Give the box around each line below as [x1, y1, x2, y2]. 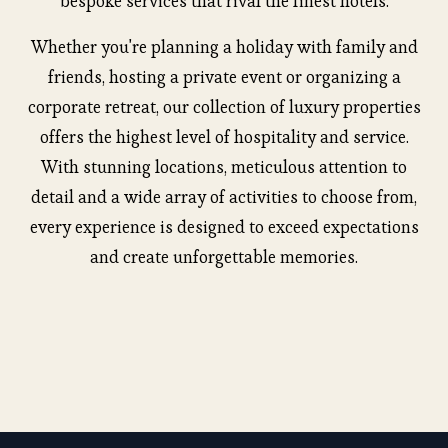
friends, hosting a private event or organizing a [47, 66, 401, 89]
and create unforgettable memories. [90, 246, 358, 269]
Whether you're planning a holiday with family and [30, 36, 418, 59]
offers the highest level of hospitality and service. [39, 126, 409, 149]
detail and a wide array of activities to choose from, [31, 186, 417, 209]
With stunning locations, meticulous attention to [41, 156, 407, 179]
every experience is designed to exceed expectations [29, 216, 419, 239]
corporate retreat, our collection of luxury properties [27, 96, 421, 119]
